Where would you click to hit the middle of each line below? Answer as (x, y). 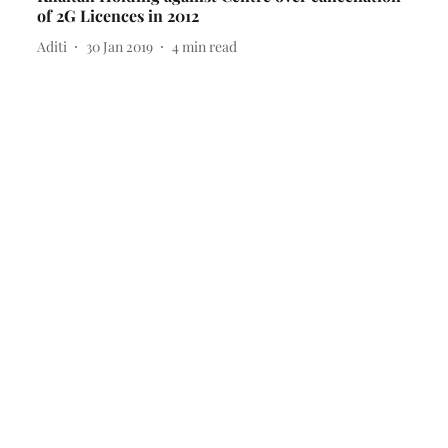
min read (209, 46)
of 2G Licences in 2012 (117, 16)
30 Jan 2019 (119, 46)
